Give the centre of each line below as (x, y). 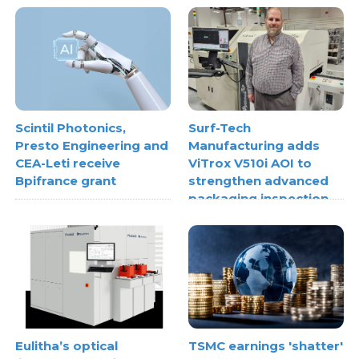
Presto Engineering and (92, 146)
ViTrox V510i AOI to (250, 163)
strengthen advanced (258, 181)
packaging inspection (258, 199)
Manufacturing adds (254, 146)
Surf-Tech (220, 128)
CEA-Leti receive (68, 163)
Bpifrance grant (66, 181)
